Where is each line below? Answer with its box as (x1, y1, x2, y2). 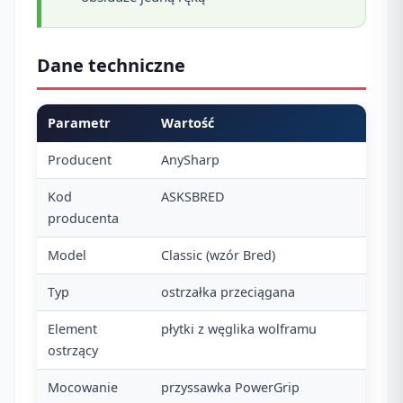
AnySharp (161, 151, 219, 169)
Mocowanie (48, 379, 118, 397)
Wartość (161, 114, 214, 132)
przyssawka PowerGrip (161, 379, 300, 397)
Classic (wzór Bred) (161, 246, 275, 264)
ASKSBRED (161, 188, 225, 206)
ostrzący (48, 342, 98, 360)
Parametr (48, 114, 111, 132)
